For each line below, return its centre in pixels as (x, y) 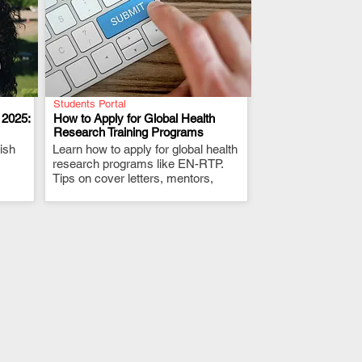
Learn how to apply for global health (145, 149)
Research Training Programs (128, 132)
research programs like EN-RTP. (138, 164)
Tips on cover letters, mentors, (133, 178)
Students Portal (90, 104)
